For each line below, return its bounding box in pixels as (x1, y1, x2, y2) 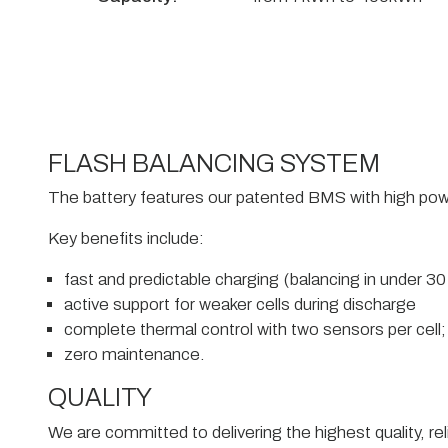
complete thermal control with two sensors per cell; (64, 320, 446, 340)
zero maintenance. (64, 345, 205, 365)
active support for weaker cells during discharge (64, 295, 416, 315)
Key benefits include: (48, 229, 204, 249)
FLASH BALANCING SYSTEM (48, 150, 380, 177)
